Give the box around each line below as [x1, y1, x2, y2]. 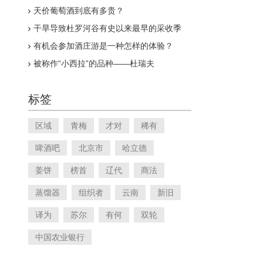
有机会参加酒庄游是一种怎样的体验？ [33, 41, 173, 50]
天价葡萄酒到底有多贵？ [33, 6, 124, 15]
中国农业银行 [35, 232, 85, 242]
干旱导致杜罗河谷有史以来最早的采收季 [33, 23, 181, 33]
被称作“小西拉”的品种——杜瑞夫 [33, 59, 154, 68]
